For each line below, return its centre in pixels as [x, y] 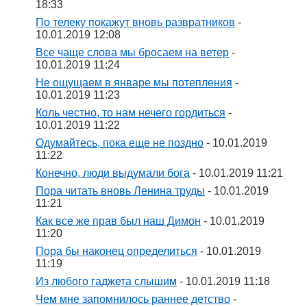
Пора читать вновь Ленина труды [120, 191]
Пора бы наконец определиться [116, 251]
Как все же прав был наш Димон [118, 221]
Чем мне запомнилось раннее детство [133, 299]
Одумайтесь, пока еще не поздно [120, 143]
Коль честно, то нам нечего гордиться [131, 113]
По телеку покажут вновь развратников [135, 22]
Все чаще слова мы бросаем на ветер [132, 52]
